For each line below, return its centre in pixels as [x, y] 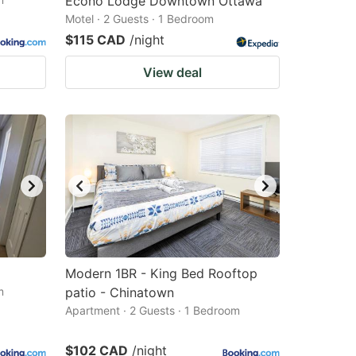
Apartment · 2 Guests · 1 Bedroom [153, 310]
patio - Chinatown [120, 292]
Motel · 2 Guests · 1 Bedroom [139, 19]
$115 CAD [95, 40]
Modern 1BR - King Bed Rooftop [161, 273]
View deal [172, 72]
